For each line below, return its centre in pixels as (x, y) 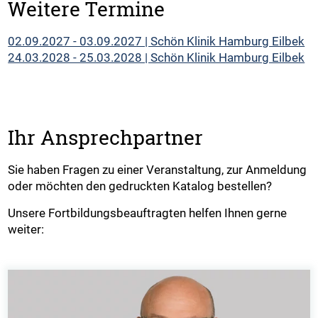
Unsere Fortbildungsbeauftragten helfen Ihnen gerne (148, 213)
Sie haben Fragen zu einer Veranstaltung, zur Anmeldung (158, 170)
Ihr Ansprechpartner (106, 137)
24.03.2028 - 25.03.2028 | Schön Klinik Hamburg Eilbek (157, 57)
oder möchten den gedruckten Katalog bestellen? (140, 186)
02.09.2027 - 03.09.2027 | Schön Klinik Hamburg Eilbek (157, 41)
